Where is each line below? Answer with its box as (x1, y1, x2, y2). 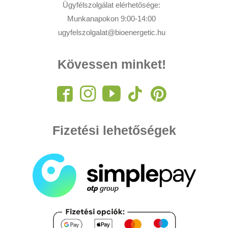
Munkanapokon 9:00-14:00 (67, 14, 156, 23)
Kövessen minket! (57, 57, 166, 72)
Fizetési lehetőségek (52, 123, 176, 138)
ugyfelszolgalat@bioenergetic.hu (58, 28, 165, 37)
